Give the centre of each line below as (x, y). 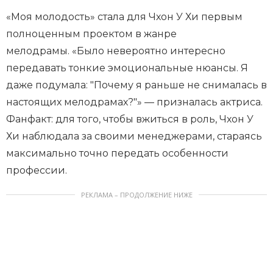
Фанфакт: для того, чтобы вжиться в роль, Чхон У (130, 119)
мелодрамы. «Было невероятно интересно (116, 51)
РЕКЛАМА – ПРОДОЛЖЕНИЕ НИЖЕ (136, 195)
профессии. (37, 171)
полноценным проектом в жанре (91, 34)
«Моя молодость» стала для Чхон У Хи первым (124, 17)
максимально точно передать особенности (117, 154)
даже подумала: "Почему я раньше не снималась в (136, 85)
